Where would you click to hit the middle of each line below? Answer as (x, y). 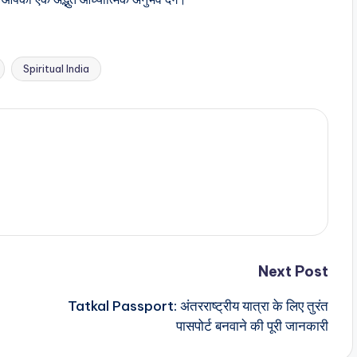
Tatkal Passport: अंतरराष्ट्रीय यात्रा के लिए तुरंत (198, 306)
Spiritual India (56, 68)
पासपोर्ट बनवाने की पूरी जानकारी (252, 326)
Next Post (293, 271)
